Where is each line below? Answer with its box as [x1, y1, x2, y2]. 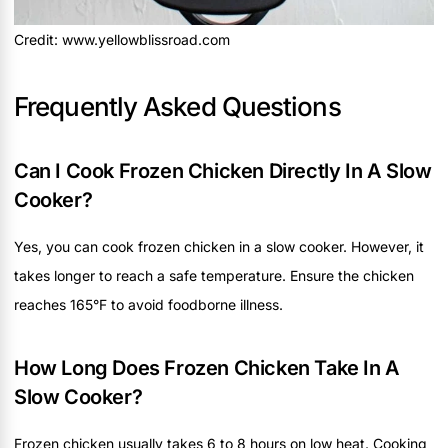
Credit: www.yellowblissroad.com [14, 30, 230, 48]
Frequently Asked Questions [14, 90, 341, 122]
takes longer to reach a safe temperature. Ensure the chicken [14, 266, 414, 284]
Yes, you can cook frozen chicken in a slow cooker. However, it [14, 237, 424, 255]
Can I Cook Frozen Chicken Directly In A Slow [14, 158, 432, 183]
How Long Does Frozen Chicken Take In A [14, 355, 400, 380]
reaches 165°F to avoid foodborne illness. [14, 295, 283, 313]
